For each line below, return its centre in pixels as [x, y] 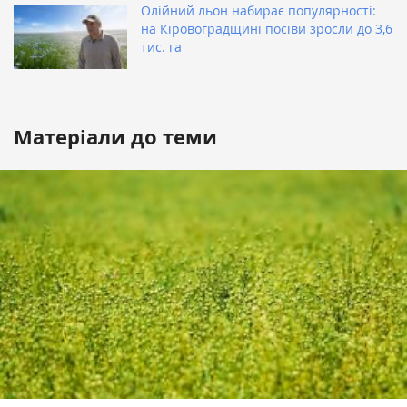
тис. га [161, 46]
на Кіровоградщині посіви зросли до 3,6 [267, 28]
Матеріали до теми [115, 136]
